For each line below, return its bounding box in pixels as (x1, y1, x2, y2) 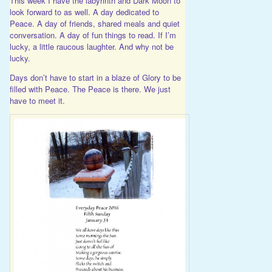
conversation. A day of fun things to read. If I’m (9, 29, 176, 41)
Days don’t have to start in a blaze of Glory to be (9, 72, 181, 84)
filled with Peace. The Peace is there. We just (9, 83, 171, 95)
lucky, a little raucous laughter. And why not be (9, 41, 174, 53)
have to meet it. (9, 95, 65, 107)
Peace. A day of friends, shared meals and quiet (9, 18, 180, 30)
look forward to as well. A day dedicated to (9, 6, 159, 18)
